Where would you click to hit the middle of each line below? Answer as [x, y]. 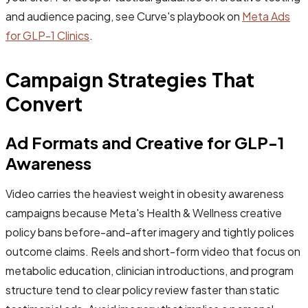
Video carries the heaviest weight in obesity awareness [145, 193]
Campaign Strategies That [130, 79]
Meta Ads [266, 16]
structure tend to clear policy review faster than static [142, 289]
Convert [44, 103]
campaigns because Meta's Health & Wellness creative [144, 212]
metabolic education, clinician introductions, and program [150, 270]
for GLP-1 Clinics [47, 35]
